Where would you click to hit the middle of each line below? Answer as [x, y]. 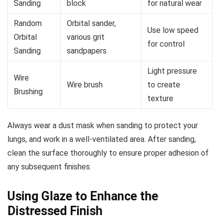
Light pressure [172, 71]
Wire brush [85, 85]
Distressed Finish [55, 211]
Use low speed [173, 30]
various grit [86, 37]
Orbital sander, [91, 24]
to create [164, 85]
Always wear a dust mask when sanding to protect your [103, 126]
